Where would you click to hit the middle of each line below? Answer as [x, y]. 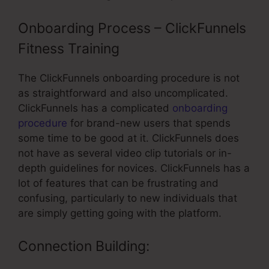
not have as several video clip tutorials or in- [125, 153]
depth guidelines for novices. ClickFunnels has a [134, 168]
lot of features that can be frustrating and [118, 183]
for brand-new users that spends [149, 123]
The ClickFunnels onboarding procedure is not [129, 78]
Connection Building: [84, 246]
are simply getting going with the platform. [120, 213]
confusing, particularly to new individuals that [128, 198]
